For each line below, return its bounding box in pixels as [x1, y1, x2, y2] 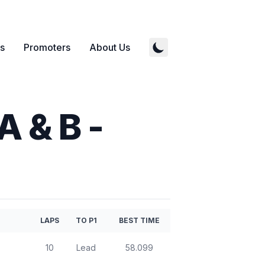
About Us [89, 41, 130, 53]
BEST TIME [118, 216, 160, 225]
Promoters [24, 41, 70, 53]
